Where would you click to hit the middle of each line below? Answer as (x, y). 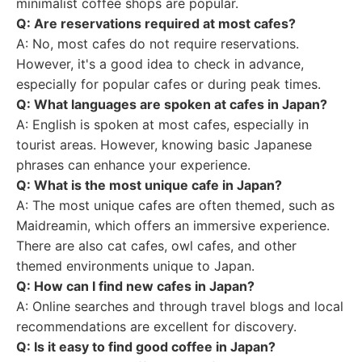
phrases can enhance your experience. (133, 165)
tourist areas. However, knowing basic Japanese (164, 145)
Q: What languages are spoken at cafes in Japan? (172, 104)
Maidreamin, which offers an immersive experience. (173, 225)
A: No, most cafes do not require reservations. (158, 44)
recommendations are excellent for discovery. (156, 326)
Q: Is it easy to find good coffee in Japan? (146, 347)
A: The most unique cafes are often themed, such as (175, 205)
